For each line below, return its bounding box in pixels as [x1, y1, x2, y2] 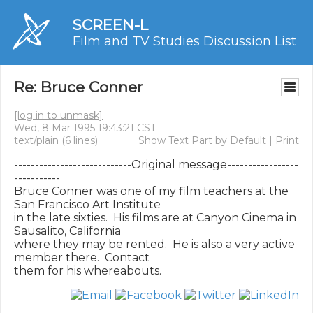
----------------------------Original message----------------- [14, 158, 298, 171]
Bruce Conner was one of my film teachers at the [14, 184, 289, 198]
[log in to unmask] [14, 109, 103, 122]
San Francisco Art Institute [14, 198, 161, 211]
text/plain [14, 134, 59, 147]
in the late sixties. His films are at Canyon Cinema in [14, 211, 296, 224]
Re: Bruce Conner [14, 78, 143, 96]
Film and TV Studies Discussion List [73, 34, 296, 49]
